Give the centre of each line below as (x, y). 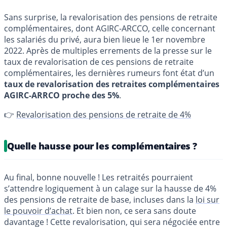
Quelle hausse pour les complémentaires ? (102, 146)
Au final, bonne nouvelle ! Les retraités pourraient (99, 178)
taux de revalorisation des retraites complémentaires (112, 84)
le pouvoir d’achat (38, 211)
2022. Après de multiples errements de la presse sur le (108, 51)
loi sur (207, 200)
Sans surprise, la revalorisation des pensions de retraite (111, 17)
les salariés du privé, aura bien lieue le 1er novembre (105, 40)
